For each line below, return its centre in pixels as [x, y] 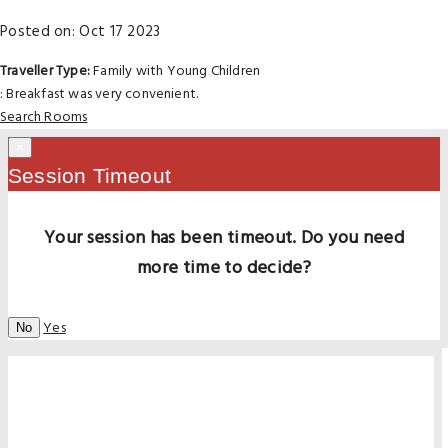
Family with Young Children [175, 71]
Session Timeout [89, 175]
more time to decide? [224, 268]
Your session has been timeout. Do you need [224, 238]
